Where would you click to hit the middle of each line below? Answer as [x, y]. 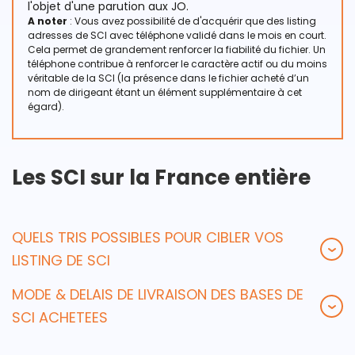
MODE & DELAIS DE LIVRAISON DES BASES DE [158, 294]
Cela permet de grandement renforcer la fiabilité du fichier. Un [177, 50]
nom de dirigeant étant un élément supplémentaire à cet [165, 92]
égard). [46, 107]
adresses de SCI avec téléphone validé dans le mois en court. [177, 35]
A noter [48, 21]
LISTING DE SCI [61, 260]
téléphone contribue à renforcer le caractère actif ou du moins [177, 64]
